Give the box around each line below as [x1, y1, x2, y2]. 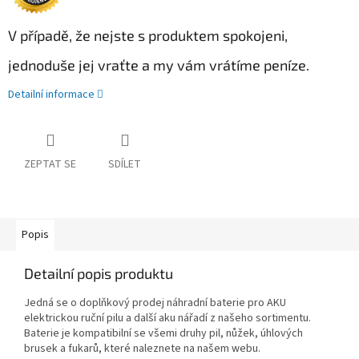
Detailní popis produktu [24, 264, 173, 283]
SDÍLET [108, 156, 141, 173]
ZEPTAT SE [24, 156, 76, 173]
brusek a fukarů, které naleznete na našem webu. [24, 341, 260, 357]
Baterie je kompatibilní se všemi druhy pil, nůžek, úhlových [24, 325, 303, 342]
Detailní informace [8, 87, 95, 103]
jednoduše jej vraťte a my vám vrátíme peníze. [8, 56, 309, 75]
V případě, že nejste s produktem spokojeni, [8, 26, 288, 45]
